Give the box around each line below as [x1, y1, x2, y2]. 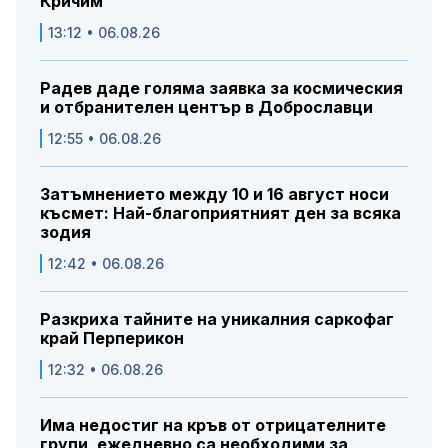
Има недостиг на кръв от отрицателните [40, 415, 386, 436]
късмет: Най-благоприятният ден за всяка [40, 203, 401, 224]
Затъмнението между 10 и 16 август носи [40, 184, 389, 205]
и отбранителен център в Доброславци [40, 97, 373, 118]
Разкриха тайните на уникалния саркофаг [40, 309, 394, 330]
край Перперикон [40, 328, 184, 349]
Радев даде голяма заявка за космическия [40, 78, 403, 99]
